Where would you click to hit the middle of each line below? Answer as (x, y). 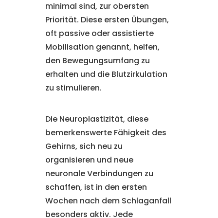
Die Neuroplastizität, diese (97, 119)
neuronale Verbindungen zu (99, 173)
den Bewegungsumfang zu (97, 61)
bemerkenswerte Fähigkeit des (106, 133)
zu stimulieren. (73, 88)
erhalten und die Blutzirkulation (106, 74)
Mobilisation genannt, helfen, (102, 47)
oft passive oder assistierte (99, 33)
